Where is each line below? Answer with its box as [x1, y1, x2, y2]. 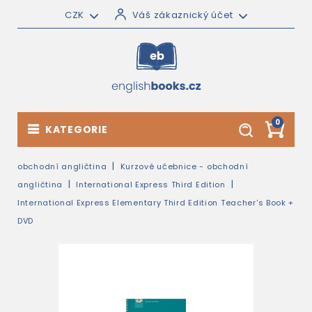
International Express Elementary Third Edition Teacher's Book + [17, 197, 295, 208]
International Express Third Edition [76, 179, 226, 190]
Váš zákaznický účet [132, 8, 234, 22]
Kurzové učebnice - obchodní [120, 161, 249, 172]
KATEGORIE [45, 123, 108, 136]
